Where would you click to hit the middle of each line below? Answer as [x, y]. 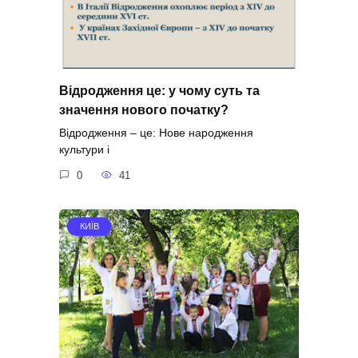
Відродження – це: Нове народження [156, 133]
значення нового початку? [144, 109]
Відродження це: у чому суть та [159, 90]
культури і [84, 150]
